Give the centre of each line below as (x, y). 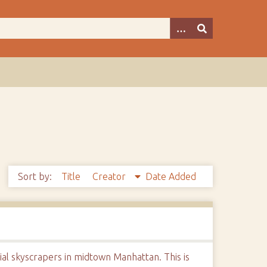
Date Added (170, 176)
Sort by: (36, 176)
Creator (110, 176)
